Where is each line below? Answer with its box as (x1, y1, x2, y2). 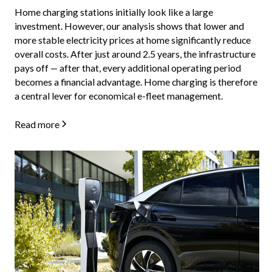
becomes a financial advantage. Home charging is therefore (14, 75, 257, 87)
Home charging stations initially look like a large (14, 5, 213, 18)
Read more (14, 118, 59, 130)
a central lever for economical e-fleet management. (14, 89, 223, 101)
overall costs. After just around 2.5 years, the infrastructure (14, 47, 256, 59)
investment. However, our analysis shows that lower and (14, 19, 244, 32)
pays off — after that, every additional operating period (14, 61, 241, 73)
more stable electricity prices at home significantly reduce (14, 33, 251, 46)
